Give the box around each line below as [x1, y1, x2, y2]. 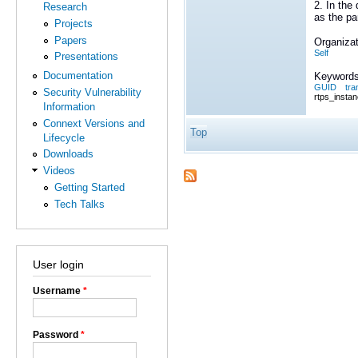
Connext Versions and [43, 117, 145, 129]
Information [43, 101, 96, 113]
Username [33, 285, 83, 297]
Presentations [54, 50, 118, 63]
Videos [43, 165, 76, 177]
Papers [54, 34, 87, 46]
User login [33, 258, 84, 272]
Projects [54, 17, 93, 30]
